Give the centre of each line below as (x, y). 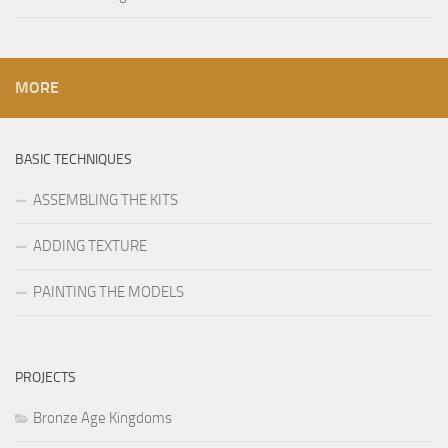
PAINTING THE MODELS (108, 292)
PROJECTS (45, 378)
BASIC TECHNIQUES (73, 160)
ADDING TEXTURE (90, 246)
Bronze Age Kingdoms (102, 418)
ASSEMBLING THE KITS (105, 200)
